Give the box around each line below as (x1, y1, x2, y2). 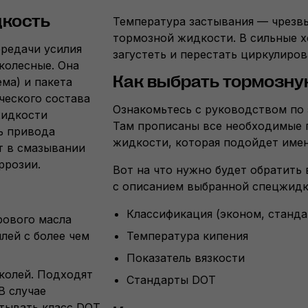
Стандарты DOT (126, 273, 216, 287)
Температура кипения (126, 229, 248, 243)
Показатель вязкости (126, 251, 245, 265)
